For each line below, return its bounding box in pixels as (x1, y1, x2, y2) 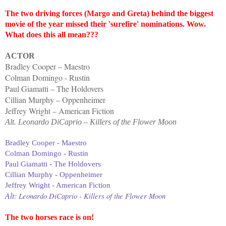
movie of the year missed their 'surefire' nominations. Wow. (5, 19, 206, 28)
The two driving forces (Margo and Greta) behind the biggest (5, 9, 213, 18)
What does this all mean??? (5, 30, 98, 39)
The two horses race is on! (5, 212, 94, 221)
